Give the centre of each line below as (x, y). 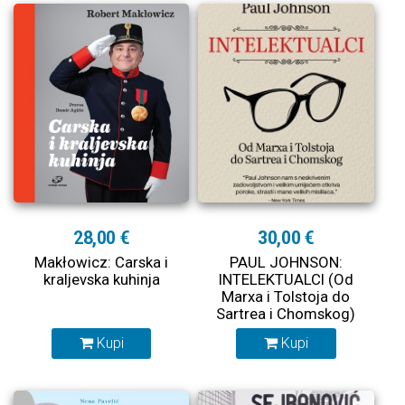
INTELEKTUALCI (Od (286, 279)
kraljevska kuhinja (101, 279)
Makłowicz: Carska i (102, 262)
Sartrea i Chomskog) (286, 313)
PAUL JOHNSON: (286, 262)
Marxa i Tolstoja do (286, 296)
